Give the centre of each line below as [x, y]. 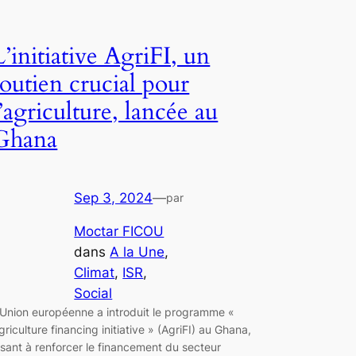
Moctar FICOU [119, 232]
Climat [95, 273]
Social [93, 294]
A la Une [137, 252]
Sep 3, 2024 [114, 197]
